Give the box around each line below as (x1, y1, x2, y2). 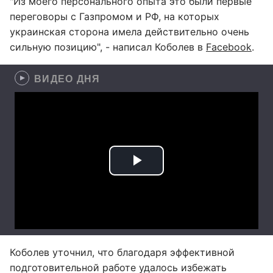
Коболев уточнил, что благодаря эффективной (10, 246, 235, 258)
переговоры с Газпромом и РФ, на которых (10, 10, 219, 23)
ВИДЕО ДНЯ (34, 71, 101, 85)
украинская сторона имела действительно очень (10, 26, 249, 38)
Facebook (206, 41, 252, 53)
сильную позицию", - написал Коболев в (10, 41, 206, 53)
